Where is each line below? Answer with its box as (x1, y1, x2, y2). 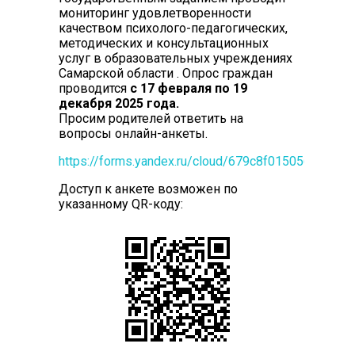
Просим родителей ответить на (58, 110, 243, 126)
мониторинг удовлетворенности (58, 5, 251, 21)
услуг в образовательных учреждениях (58, 50, 292, 66)
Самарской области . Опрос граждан (58, 65, 273, 81)
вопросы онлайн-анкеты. (58, 125, 208, 141)
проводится (58, 80, 130, 96)
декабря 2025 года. (58, 95, 179, 111)
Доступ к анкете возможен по (58, 181, 238, 197)
